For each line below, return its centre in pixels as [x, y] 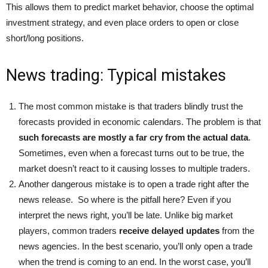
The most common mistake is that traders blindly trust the [131, 106]
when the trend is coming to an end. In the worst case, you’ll [135, 262]
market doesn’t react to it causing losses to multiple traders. [134, 168]
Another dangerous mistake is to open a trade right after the [134, 184]
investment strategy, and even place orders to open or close [122, 22]
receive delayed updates [169, 231]
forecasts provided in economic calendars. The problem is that [140, 122]
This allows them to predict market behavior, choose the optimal [130, 7]
